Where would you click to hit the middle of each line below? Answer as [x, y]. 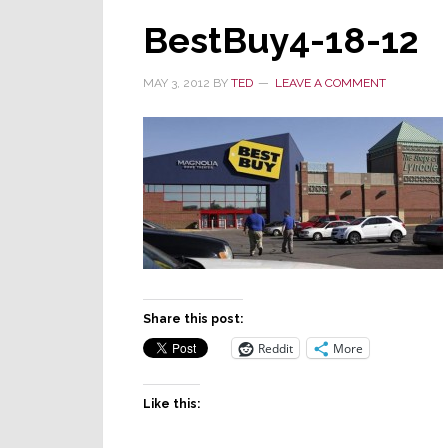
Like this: [171, 404]
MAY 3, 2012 [176, 83]
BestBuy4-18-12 [281, 40]
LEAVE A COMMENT [330, 83]
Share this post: [193, 319]
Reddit [275, 348]
